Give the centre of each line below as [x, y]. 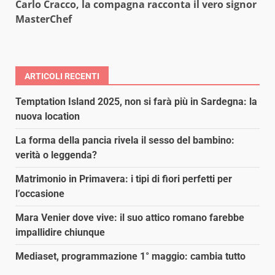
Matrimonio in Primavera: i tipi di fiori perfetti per [124, 179]
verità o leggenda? [56, 155]
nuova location [48, 117]
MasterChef [44, 19]
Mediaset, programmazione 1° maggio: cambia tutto [130, 257]
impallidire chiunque [60, 233]
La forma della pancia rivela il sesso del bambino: [125, 141]
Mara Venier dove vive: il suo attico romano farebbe [130, 218]
